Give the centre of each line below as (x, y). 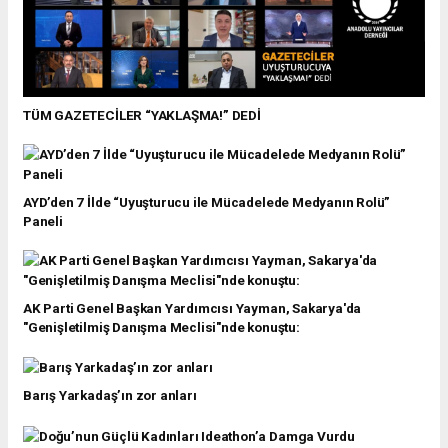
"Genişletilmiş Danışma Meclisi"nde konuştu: (161, 326)
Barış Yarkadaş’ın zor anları (110, 395)
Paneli (43, 220)
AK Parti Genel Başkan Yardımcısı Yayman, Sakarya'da (192, 307)
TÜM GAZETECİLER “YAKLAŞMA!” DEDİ (142, 114)
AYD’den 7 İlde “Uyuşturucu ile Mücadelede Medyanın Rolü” (207, 201)
